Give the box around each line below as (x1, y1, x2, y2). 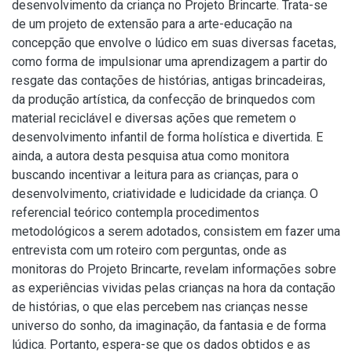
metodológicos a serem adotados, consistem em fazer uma (12, 224, 340, 239)
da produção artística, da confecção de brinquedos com (12, 92, 315, 107)
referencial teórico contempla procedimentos (12, 205, 259, 220)
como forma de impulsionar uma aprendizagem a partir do (12, 54, 328, 69)
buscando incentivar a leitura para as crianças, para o (12, 167, 299, 182)
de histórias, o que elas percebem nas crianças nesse (12, 299, 308, 314)
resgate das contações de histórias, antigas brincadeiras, (12, 73, 325, 88)
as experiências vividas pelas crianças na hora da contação (12, 280, 335, 295)
